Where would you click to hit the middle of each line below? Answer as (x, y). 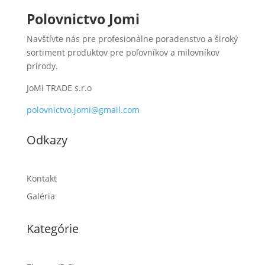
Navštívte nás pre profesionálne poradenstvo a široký (132, 39)
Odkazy (47, 140)
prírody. (42, 66)
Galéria (41, 196)
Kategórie (52, 229)
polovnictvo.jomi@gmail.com (83, 110)
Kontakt (41, 179)
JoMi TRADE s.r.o (59, 88)
